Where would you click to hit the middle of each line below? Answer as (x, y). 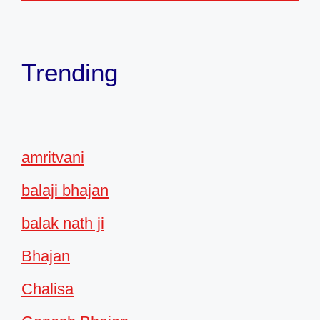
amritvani (53, 158)
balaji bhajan (65, 191)
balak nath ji (63, 224)
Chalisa (47, 289)
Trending (70, 73)
